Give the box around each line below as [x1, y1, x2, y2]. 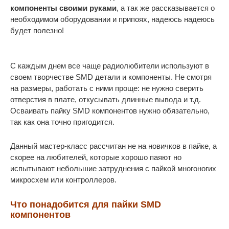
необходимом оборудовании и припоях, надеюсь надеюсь [10, 15, 215, 24]
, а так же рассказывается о [117, 4, 215, 12]
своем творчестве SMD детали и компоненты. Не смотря [10, 73, 212, 81]
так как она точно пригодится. [10, 118, 114, 126]
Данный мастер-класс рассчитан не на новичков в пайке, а [10, 142, 217, 150]
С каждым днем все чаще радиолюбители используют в [10, 61, 209, 70]
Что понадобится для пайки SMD [10, 199, 161, 210]
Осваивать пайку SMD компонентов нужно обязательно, [10, 106, 210, 115]
